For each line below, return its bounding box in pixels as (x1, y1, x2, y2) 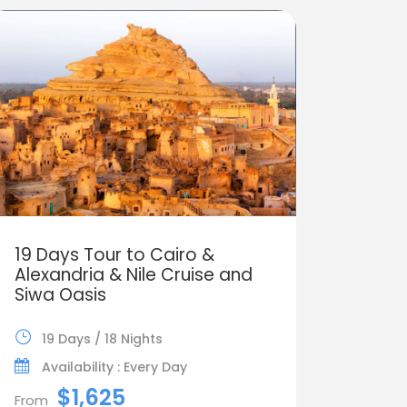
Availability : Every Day (41, 357, 187, 376)
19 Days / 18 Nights (41, 329, 163, 348)
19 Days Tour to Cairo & (14, 242, 214, 267)
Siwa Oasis (14, 282, 106, 307)
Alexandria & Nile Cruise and (14, 262, 253, 287)
